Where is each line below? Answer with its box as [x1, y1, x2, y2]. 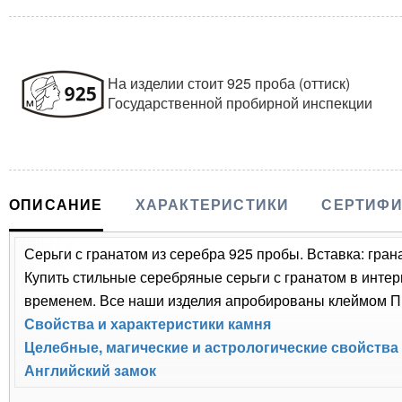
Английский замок [24, 359, 156, 380]
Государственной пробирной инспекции [108, 92, 372, 113]
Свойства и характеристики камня [24, 312, 271, 334]
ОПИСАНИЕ [9, 193, 103, 214]
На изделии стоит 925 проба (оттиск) [108, 72, 350, 93]
